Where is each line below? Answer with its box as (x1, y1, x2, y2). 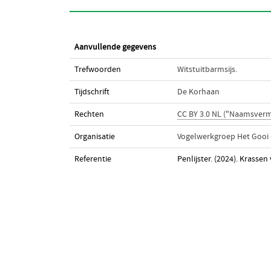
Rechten (74, 109, 104, 119)
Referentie (74, 154, 111, 164)
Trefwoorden (74, 65, 121, 74)
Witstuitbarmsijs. (177, 65, 237, 74)
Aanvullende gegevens (74, 42, 156, 52)
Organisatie (74, 132, 115, 142)
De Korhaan (177, 87, 220, 97)
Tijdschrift (74, 87, 109, 97)
